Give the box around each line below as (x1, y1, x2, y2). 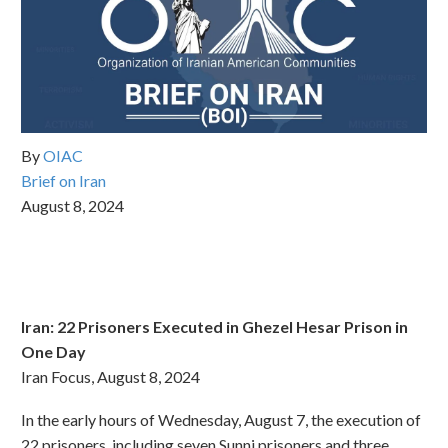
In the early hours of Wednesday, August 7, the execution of (21, 409, 421, 429)
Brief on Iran (21, 171, 106, 191)
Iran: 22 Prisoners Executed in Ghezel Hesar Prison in (21, 316, 408, 336)
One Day (21, 341, 86, 361)
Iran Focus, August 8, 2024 (21, 366, 200, 386)
